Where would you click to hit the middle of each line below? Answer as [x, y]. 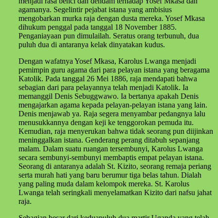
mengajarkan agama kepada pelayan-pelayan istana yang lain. [113, 105]
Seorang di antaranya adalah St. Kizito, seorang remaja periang [115, 166]
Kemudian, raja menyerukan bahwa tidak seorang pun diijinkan [116, 131]
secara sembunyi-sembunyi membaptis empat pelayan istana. [111, 157]
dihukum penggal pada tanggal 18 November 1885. [98, 27]
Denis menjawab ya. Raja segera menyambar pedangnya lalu [112, 113]
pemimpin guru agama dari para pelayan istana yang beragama [114, 70]
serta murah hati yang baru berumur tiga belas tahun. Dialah [110, 175]
